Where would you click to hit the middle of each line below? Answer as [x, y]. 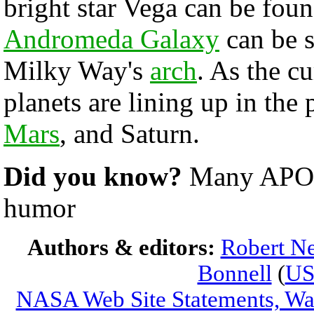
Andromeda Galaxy [111, 39]
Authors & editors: [124, 247]
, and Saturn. [130, 134]
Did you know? [96, 176]
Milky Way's [77, 70]
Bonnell [234, 273]
